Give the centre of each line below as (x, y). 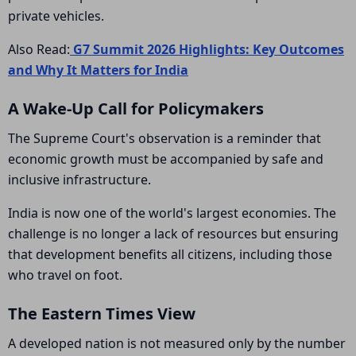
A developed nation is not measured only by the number (177, 343)
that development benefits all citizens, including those (170, 254)
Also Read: (39, 49)
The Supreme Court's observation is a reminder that (164, 138)
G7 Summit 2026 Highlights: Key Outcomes (207, 49)
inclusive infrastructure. (79, 180)
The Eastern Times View (102, 313)
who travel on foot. (65, 275)
